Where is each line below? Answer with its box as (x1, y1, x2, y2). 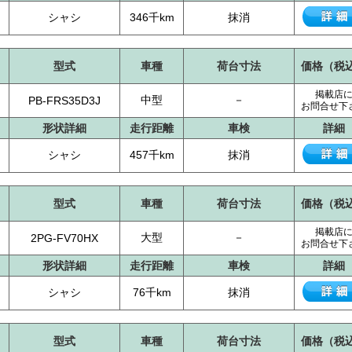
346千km (129, 11, 174, 24)
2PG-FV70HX (31, 232, 98, 244)
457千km (129, 148, 174, 161)
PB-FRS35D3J (28, 94, 101, 107)
